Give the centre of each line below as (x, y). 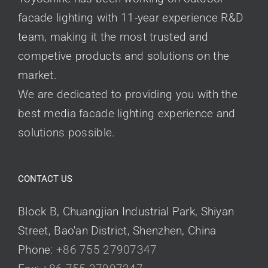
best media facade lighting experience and (127, 113)
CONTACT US (45, 179)
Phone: (37, 249)
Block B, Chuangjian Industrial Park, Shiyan (126, 211)
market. (37, 75)
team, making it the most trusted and (113, 36)
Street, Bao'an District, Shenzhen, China (117, 230)
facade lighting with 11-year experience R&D (131, 17)
